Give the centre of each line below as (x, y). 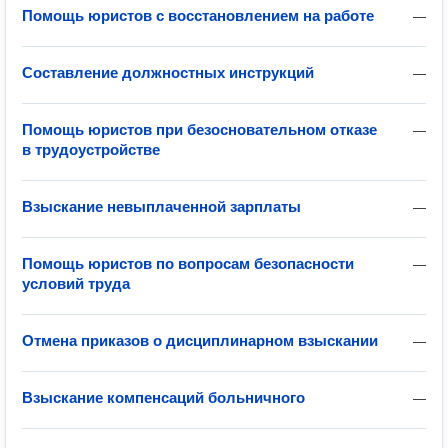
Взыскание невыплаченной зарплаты (161, 206)
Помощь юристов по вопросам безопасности (188, 263)
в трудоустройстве (91, 149)
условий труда (76, 283)
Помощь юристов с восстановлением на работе (198, 15)
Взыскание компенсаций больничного (163, 397)
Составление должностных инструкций (168, 72)
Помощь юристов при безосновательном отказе (199, 129)
